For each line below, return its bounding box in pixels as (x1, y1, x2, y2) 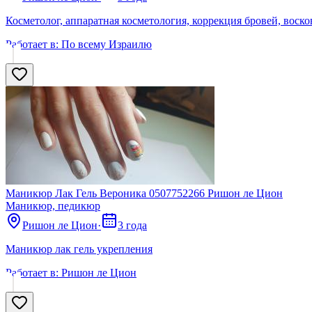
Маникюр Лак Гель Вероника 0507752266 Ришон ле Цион (6, 187, 283, 200)
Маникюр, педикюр (6, 200, 100, 212)
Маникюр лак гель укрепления (6, 243, 153, 256)
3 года (118, 219, 147, 232)
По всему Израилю (61, 38, 152, 51)
